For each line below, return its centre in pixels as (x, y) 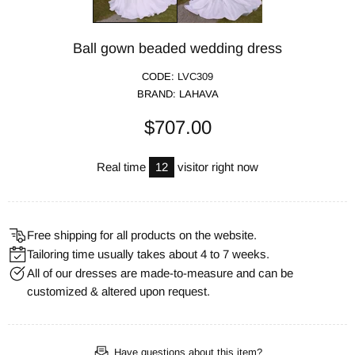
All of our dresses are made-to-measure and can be (160, 273)
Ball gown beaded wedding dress (177, 48)
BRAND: (158, 94)
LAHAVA (198, 94)
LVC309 (195, 76)
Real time (123, 166)
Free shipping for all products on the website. (142, 235)
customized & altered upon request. (118, 291)
